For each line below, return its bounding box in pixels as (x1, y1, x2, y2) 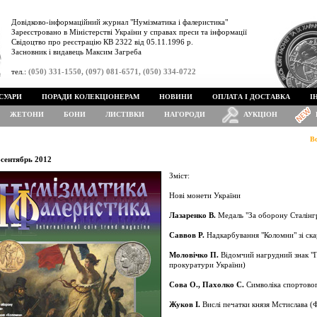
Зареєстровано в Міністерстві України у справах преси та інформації (11, 28, 247, 36)
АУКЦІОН (243, 110, 277, 118)
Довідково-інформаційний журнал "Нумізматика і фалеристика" (11, 18, 228, 26)
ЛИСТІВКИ (105, 110, 144, 118)
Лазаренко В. (169, 211, 216, 219)
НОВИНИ (159, 93, 192, 100)
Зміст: (169, 171, 190, 180)
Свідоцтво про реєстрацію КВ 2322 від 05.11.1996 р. (11, 38, 193, 46)
